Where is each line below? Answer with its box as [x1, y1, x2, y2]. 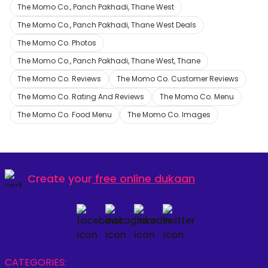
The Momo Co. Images [127, 109, 211, 120]
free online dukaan [95, 170, 195, 186]
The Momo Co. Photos [17, 38, 96, 48]
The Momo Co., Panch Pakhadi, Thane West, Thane [17, 56, 200, 66]
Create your [28, 170, 92, 186]
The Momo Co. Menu [160, 92, 234, 102]
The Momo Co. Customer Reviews [117, 74, 239, 84]
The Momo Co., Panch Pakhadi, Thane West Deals [17, 20, 196, 30]
